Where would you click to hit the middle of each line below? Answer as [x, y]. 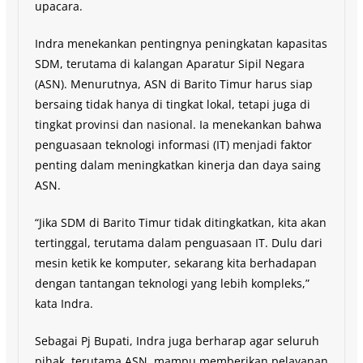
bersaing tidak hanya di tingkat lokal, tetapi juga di [172, 104]
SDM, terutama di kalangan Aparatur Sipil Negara [169, 63]
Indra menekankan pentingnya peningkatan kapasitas [181, 43]
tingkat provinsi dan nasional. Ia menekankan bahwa [178, 124]
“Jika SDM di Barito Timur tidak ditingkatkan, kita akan [180, 222]
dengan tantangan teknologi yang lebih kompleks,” [172, 283]
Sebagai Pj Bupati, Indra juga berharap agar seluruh [177, 340]
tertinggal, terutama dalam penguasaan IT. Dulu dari [178, 242]
